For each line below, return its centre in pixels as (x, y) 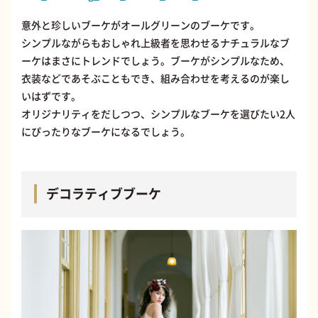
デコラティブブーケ (104, 193)
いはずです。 (51, 95)
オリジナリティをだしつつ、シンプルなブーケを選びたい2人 (158, 113)
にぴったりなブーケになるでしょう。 (106, 131)
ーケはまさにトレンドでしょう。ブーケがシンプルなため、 (155, 60)
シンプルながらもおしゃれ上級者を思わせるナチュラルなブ (155, 42)
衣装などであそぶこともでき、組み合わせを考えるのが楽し (155, 78)
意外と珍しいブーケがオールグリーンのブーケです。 (141, 24)
